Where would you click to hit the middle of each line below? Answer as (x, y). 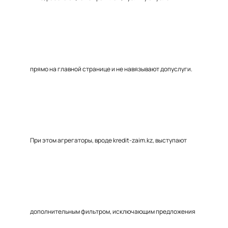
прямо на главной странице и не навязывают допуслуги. (111, 69)
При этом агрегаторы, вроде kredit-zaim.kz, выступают (108, 140)
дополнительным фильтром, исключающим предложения (113, 211)
